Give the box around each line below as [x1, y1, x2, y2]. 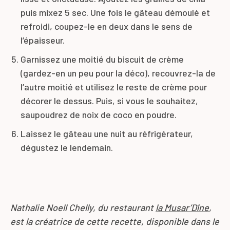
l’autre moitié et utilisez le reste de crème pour [21, 81, 207, 93]
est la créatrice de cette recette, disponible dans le [10, 216, 219, 227]
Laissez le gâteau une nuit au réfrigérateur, [21, 128, 193, 140]
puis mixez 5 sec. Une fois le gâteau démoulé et [21, 7, 210, 18]
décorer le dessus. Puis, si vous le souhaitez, [21, 95, 198, 107]
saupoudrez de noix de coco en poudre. [21, 109, 177, 121]
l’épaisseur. [21, 34, 65, 46]
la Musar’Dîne [156, 202, 209, 214]
